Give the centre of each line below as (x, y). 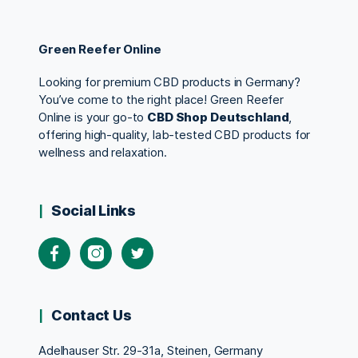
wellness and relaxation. (103, 152)
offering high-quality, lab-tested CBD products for (175, 134)
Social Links (93, 210)
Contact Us (91, 315)
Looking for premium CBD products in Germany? (170, 82)
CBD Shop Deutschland (218, 117)
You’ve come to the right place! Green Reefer (161, 99)
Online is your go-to (93, 117)
